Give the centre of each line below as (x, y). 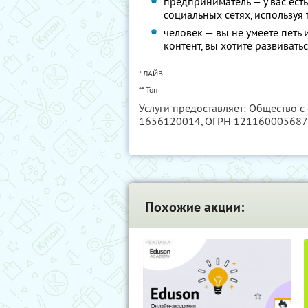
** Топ (148, 90)
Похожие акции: (195, 207)
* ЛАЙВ (151, 73)
